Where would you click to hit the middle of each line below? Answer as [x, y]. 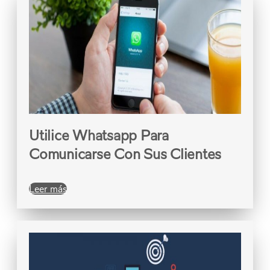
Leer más [48, 189]
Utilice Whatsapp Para [99, 135]
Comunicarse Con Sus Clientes [125, 154]
